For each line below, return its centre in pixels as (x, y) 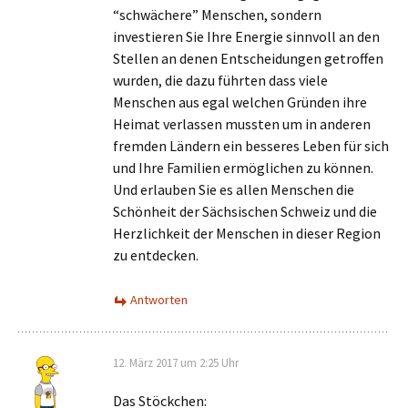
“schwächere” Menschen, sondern (217, 15)
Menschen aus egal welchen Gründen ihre (240, 102)
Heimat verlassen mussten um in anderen (242, 124)
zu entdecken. (156, 255)
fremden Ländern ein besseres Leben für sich (251, 146)
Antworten (159, 300)
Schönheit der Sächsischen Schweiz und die (245, 211)
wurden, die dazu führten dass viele (220, 80)
